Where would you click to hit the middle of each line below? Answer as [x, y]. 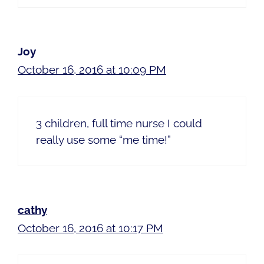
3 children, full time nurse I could [119, 123]
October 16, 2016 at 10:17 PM [90, 228]
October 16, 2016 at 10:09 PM [92, 70]
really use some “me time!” [103, 139]
